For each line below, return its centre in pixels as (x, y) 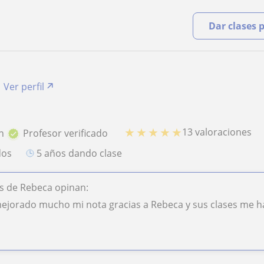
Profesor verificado (66, 133)
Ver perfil (24, 87)
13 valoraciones (217, 132)
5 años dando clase (82, 153)
